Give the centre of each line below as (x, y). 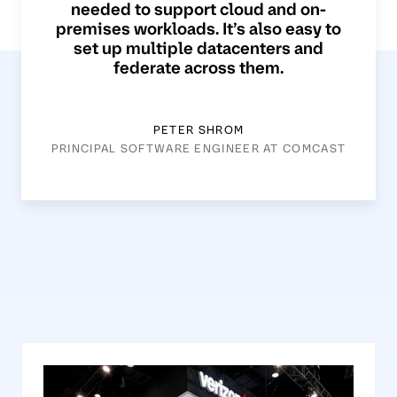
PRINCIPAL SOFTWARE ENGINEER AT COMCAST (198, 149)
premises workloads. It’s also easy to (198, 29)
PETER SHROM (198, 130)
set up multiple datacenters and (198, 49)
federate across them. (198, 68)
